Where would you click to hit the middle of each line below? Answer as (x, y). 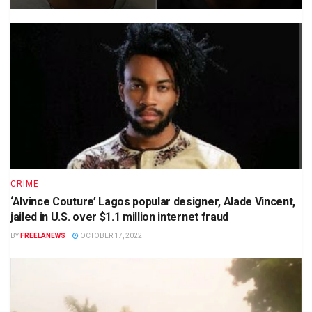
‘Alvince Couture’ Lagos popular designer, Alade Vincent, (153, 201)
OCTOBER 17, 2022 (110, 235)
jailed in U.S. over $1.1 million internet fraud (119, 217)
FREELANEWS (43, 235)
